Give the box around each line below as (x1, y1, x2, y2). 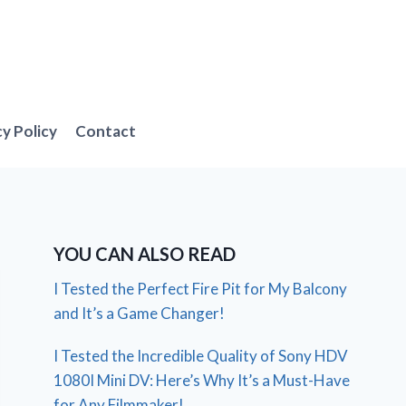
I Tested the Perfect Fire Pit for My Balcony (53, 278, 348, 298)
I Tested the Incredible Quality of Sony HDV (53, 345, 349, 365)
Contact (75, 121, 137, 141)
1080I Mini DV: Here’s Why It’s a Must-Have (53, 370, 351, 390)
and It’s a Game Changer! (53, 303, 226, 323)
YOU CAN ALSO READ (53, 242, 237, 265)
